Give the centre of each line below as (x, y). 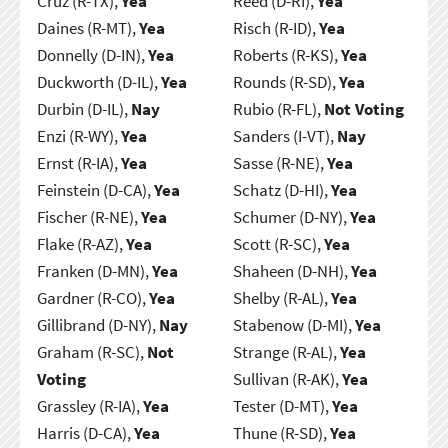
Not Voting (363, 108)
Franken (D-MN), (94, 270)
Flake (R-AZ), (81, 243)
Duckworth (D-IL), (98, 81)
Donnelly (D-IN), (92, 54)
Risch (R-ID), (275, 27)
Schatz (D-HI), (281, 189)
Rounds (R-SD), (285, 81)
